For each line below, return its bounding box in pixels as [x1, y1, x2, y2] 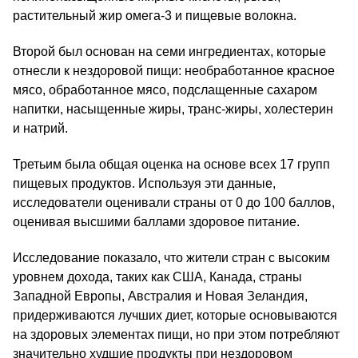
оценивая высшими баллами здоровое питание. [13, 215, 300, 229]
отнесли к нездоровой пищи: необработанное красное [13, 64, 335, 78]
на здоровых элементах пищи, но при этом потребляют [13, 328, 340, 342]
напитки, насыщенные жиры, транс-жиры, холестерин [13, 102, 333, 117]
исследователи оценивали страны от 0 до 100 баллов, [13, 196, 335, 210]
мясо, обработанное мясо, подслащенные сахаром [13, 83, 317, 97]
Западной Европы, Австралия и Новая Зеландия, [13, 289, 308, 304]
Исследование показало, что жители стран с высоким [13, 251, 330, 265]
